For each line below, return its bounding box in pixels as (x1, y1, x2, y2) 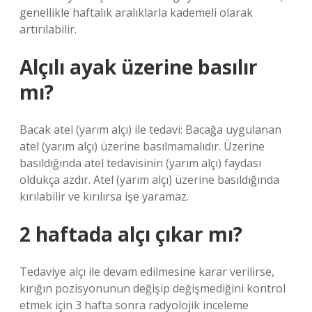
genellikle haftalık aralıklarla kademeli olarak (19, 5, 253, 20)
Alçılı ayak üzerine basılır (19, 54, 258, 80)
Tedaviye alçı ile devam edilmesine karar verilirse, (19, 264, 274, 279)
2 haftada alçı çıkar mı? (19, 221, 242, 247)
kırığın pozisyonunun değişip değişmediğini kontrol (19, 281, 286, 296)
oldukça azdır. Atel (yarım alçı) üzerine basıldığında (19, 172, 279, 187)
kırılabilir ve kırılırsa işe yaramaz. (19, 189, 189, 204)
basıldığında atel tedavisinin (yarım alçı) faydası (19, 155, 261, 171)
